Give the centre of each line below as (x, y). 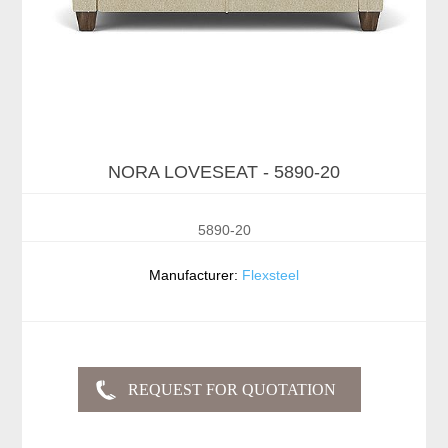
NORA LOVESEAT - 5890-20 (224, 172)
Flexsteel (270, 275)
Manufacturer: (193, 275)
